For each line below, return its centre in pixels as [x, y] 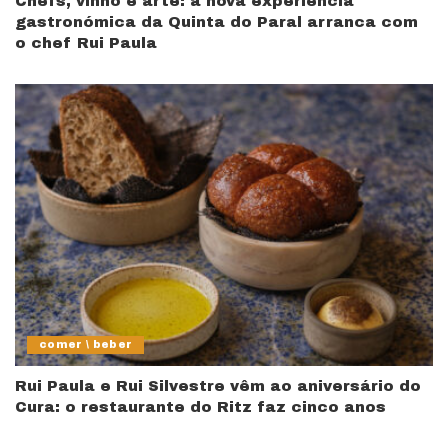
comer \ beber [86, 345]
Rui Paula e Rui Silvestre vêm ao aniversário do [218, 386]
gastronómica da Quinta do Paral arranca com [216, 21]
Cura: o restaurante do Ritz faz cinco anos [200, 407]
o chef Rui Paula [86, 42]
